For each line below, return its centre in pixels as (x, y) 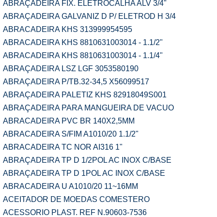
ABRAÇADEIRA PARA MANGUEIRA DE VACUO (88, 108)
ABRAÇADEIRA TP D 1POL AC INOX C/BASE (84, 173)
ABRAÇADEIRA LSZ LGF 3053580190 (71, 69)
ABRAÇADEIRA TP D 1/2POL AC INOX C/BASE (87, 160)
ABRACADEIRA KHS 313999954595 (68, 29)
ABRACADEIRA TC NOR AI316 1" (63, 147)
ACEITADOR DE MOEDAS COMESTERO (76, 199)
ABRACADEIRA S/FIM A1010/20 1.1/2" (71, 134)
